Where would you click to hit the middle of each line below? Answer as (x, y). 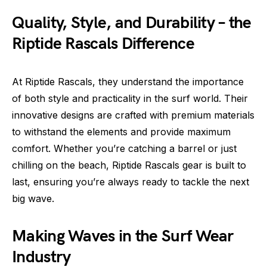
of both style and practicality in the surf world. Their (130, 99)
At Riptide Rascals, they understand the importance (128, 82)
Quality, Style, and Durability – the (132, 23)
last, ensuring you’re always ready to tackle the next (131, 182)
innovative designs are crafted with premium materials (133, 115)
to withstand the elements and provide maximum (121, 132)
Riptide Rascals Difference (103, 44)
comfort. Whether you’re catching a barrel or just (124, 149)
